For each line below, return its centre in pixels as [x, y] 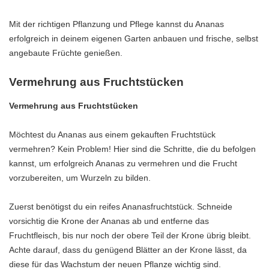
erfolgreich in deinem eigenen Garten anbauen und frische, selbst [134, 38]
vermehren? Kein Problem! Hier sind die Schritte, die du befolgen [132, 149]
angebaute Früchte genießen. [66, 53]
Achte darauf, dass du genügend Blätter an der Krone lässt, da [128, 250]
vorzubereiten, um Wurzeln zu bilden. [80, 178]
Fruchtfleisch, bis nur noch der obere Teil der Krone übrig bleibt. [130, 236]
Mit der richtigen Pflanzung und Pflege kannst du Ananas [116, 24]
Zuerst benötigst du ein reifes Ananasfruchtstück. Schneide [121, 207]
